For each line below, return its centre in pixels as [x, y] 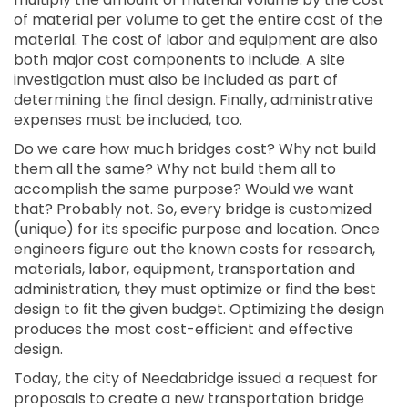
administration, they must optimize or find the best [195, 289]
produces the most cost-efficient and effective [184, 329]
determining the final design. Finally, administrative [194, 100]
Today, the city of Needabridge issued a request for [196, 378]
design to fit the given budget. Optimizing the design [199, 309]
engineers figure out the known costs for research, [194, 249]
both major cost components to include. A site [179, 60]
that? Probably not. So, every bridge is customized [193, 209]
